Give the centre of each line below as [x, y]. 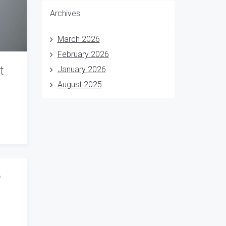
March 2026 [78, 39]
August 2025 [79, 84]
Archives [65, 13]
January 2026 [81, 69]
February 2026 [83, 54]
